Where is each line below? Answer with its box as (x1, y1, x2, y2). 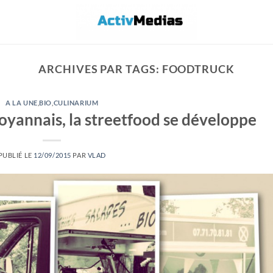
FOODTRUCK (161, 62, 235, 76)
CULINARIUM (53, 99, 99, 107)
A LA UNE (5, 99, 38, 107)
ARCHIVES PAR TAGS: (38, 62, 162, 76)
